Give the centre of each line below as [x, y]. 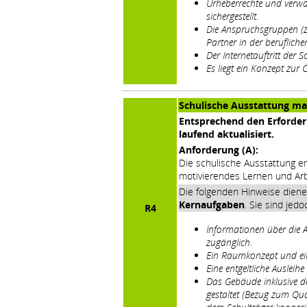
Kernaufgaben [212, 204]
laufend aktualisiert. [226, 134]
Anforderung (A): [219, 149]
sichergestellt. [232, 16]
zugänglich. [229, 242]
